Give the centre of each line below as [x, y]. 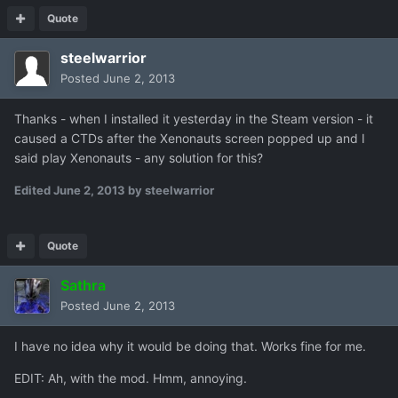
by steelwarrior [170, 191]
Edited [34, 191]
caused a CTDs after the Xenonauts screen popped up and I [190, 139]
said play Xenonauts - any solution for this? [139, 158]
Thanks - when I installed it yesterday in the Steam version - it [194, 119]
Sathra [83, 286]
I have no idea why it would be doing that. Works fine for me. [190, 346]
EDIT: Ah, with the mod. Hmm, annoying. [131, 378]
